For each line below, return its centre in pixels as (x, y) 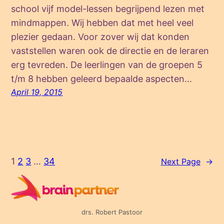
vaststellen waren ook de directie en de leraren (110, 50)
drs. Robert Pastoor (112, 212)
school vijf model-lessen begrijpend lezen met (108, 8)
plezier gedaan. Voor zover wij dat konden (100, 36)
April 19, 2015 (37, 92)
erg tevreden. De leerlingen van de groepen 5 (107, 64)
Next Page (180, 161)
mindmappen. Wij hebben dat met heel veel (102, 22)
